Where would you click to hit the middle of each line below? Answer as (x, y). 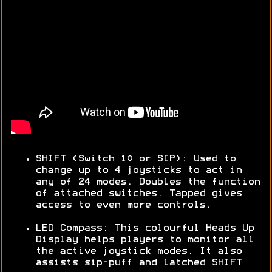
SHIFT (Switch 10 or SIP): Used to (135, 159)
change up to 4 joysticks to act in (138, 171)
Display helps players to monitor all (144, 240)
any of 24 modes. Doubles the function (148, 182)
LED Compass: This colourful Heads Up (144, 229)
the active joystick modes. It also (138, 252)
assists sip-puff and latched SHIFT (138, 263)
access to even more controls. (123, 206)
